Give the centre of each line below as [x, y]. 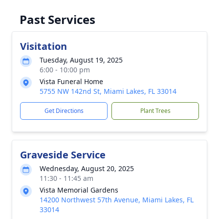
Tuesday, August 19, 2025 [81, 60]
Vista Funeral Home [71, 81]
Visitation [44, 46]
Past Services [57, 19]
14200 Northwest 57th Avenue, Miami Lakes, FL [117, 200]
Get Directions [64, 111]
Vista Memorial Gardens [79, 190]
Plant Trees [155, 111]
